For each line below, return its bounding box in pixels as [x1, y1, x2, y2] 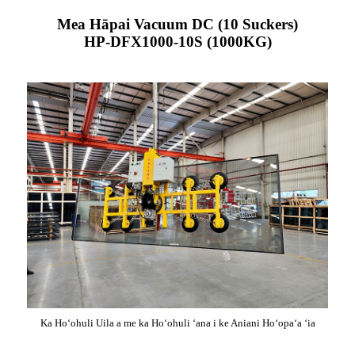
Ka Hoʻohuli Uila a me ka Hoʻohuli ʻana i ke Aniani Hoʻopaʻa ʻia [40, 317, 315, 329]
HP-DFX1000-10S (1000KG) [83, 33, 272, 50]
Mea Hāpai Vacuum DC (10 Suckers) [57, 16, 298, 32]
